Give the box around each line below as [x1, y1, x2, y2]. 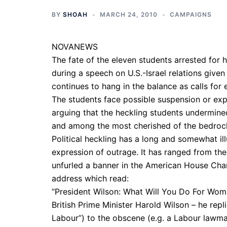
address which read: [52, 173, 129, 183]
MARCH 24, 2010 [100, 11, 158, 18]
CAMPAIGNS [170, 11, 212, 18]
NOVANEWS [52, 42, 98, 52]
